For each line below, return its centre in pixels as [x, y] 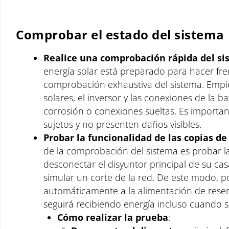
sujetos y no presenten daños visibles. [122, 124]
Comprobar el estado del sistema [120, 35]
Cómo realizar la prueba [113, 217]
